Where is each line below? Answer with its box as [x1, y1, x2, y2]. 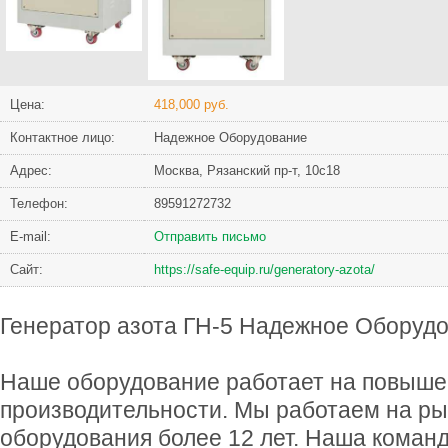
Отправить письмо [154, 229, 266, 245]
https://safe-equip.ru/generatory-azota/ [154, 262, 375, 278]
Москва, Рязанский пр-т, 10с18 [154, 163, 340, 179]
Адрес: [10, 163, 52, 179]
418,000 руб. [154, 97, 229, 113]
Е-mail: [10, 229, 51, 245]
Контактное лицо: [10, 130, 115, 146]
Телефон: [10, 196, 68, 212]
